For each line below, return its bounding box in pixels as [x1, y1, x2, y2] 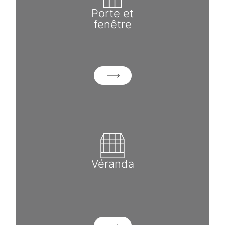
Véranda [91, 156, 134, 170]
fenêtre [93, 17, 132, 31]
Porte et [91, 6, 134, 20]
